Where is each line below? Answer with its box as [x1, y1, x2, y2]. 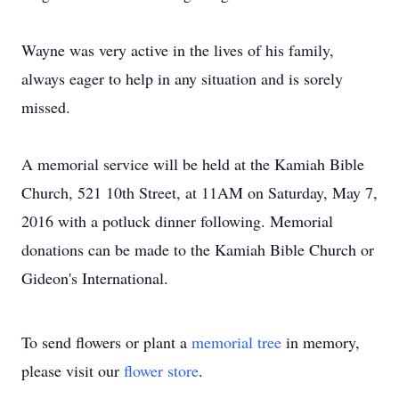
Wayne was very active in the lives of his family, [21, 39, 334, 61]
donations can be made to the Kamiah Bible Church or [21, 239, 374, 260]
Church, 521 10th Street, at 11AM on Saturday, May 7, [21, 182, 378, 203]
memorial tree [191, 331, 281, 353]
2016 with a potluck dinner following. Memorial [21, 210, 333, 232]
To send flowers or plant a [21, 331, 191, 353]
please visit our [21, 360, 124, 381]
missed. [21, 96, 70, 118]
